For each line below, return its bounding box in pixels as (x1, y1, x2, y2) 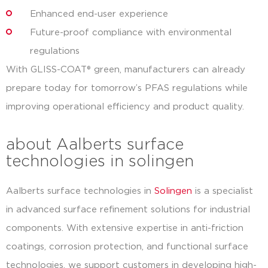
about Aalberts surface (6, 137, 184, 153)
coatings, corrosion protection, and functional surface (6, 242, 248, 252)
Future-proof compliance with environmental (30, 28, 232, 38)
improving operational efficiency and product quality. (6, 102, 244, 112)
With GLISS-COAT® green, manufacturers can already (6, 65, 245, 75)
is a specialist (192, 187, 253, 196)
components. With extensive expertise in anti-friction (6, 224, 243, 233)
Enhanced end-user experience (30, 10, 168, 19)
